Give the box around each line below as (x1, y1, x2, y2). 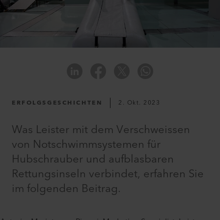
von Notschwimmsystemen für (12, 135, 161, 155)
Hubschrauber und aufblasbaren (12, 150, 174, 169)
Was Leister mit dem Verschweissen (12, 120, 190, 140)
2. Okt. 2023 (118, 98, 161, 109)
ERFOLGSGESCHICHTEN (12, 98, 103, 109)
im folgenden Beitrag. (12, 179, 121, 199)
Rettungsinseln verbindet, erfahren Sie (12, 165, 204, 184)
